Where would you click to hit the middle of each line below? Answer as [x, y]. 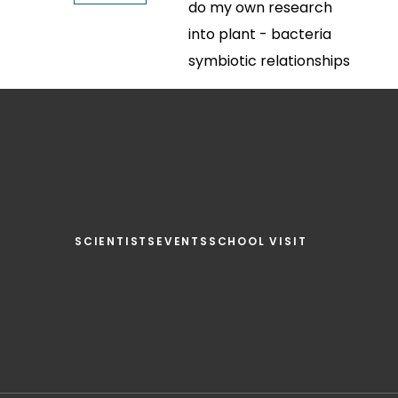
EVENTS [183, 242]
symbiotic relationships [269, 61]
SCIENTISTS [115, 242]
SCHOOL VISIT [258, 242]
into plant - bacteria [260, 35]
